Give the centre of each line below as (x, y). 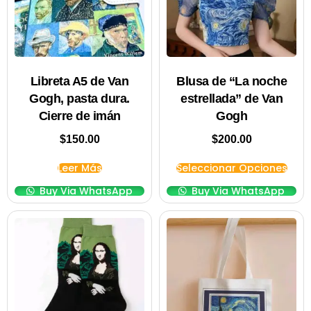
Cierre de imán (79, 116)
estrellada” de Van (232, 99)
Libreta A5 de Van (79, 82)
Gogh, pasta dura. (79, 99)
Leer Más (79, 168)
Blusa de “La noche (232, 82)
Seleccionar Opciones (232, 168)
